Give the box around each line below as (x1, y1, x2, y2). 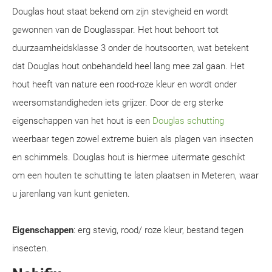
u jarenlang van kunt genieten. (12, 188, 130, 199)
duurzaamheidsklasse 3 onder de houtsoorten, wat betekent (12, 42, 249, 53)
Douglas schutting (152, 115, 224, 126)
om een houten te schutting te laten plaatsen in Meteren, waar (12, 170, 259, 181)
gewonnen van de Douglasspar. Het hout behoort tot (12, 24, 219, 35)
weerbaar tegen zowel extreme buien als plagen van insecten (12, 134, 253, 144)
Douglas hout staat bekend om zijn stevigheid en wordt (12, 6, 228, 17)
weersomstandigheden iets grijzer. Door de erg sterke (12, 97, 223, 108)
